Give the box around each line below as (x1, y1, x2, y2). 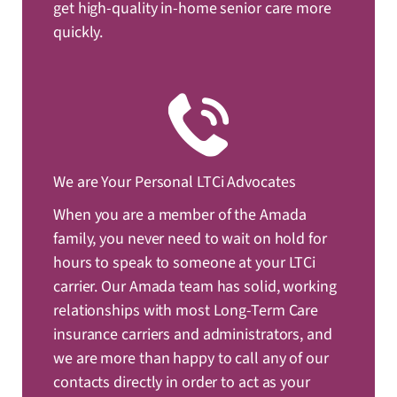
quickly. (53, 21, 104, 44)
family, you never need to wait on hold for (53, 228, 327, 251)
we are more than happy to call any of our (53, 347, 329, 370)
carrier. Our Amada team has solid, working (53, 276, 337, 299)
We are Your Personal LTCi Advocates (53, 171, 296, 194)
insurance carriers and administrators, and (53, 323, 332, 346)
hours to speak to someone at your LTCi (53, 252, 316, 275)
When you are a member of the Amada (53, 204, 307, 227)
